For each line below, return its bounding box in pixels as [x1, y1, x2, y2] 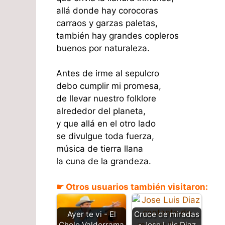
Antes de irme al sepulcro [56, 68, 159, 79]
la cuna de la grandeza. [56, 156, 151, 167]
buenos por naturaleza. [56, 43, 150, 53]
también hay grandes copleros [56, 30, 179, 41]
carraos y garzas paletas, [56, 18, 158, 28]
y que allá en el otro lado [56, 119, 156, 129]
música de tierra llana [56, 144, 143, 154]
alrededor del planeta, [56, 106, 146, 117]
